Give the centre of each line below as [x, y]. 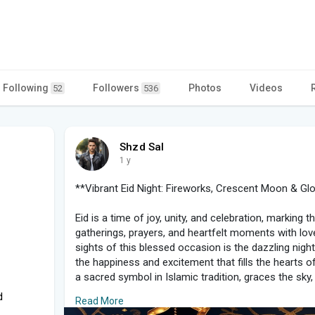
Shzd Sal [142, 147]
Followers [117, 88]
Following [27, 88]
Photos [205, 88]
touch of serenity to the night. [144, 291]
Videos [266, 88]
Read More [99, 301]
